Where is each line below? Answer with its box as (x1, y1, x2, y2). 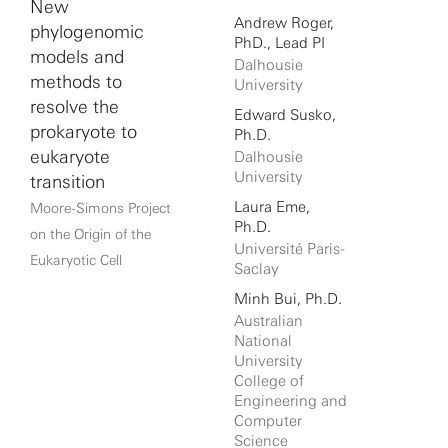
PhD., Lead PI (234, 34, 325, 52)
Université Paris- (234, 240, 345, 258)
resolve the (30, 96, 119, 118)
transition (30, 171, 105, 193)
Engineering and (234, 392, 347, 410)
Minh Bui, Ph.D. (234, 290, 342, 308)
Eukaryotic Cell (30, 252, 122, 268)
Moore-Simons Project (30, 200, 171, 216)
